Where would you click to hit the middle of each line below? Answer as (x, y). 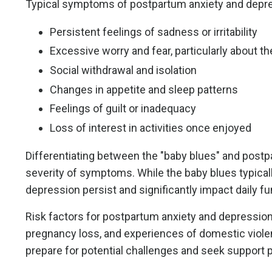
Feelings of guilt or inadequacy (123, 109)
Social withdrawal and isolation (123, 70)
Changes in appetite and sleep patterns (144, 89)
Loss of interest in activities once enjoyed (151, 127)
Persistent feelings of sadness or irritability (154, 32)
